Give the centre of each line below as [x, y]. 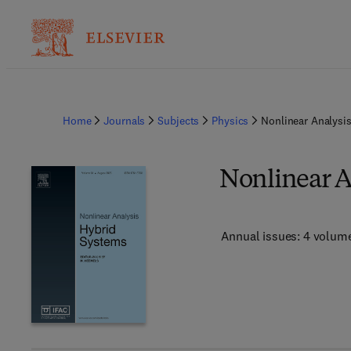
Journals [125, 121]
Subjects [179, 121]
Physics [230, 121]
